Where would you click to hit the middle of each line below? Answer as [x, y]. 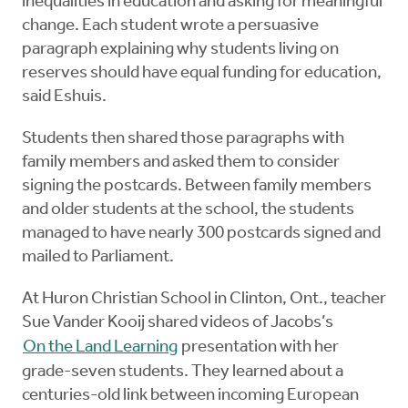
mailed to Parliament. [98, 258]
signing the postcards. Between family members [197, 187]
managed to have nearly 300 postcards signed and [201, 234]
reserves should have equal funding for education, [202, 74]
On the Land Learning [100, 348]
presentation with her [259, 348]
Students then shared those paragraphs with [183, 139]
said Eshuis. [66, 97]
